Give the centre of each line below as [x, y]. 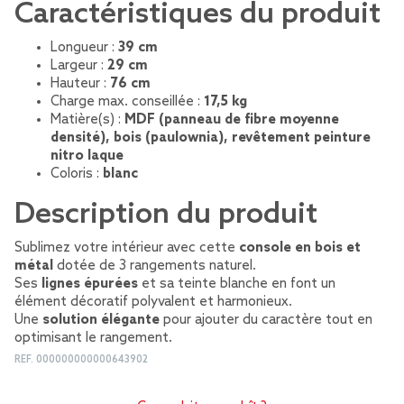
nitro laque [87, 156]
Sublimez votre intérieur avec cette [127, 248]
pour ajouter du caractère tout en [266, 320]
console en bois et [300, 248]
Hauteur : [80, 84]
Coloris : [77, 174]
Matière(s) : [87, 120]
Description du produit [166, 215]
